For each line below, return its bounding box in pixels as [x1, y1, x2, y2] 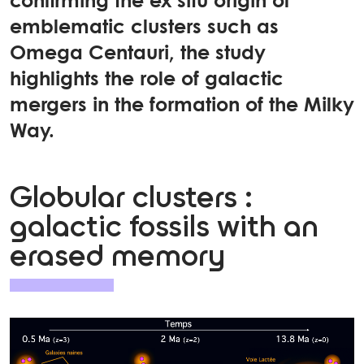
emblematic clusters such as [10, 19, 279, 37]
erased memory [10, 243, 225, 272]
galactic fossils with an [10, 214, 318, 243]
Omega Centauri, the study [10, 45, 266, 63]
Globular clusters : [10, 184, 253, 214]
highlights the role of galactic [10, 71, 284, 89]
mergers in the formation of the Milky [10, 97, 354, 115]
